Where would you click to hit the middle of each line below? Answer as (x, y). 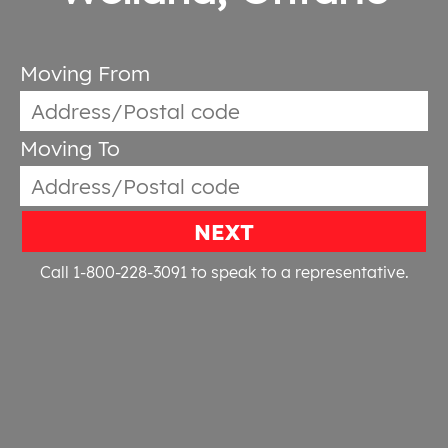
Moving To (70, 148)
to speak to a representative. (297, 272)
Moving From (85, 73)
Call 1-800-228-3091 (113, 272)
